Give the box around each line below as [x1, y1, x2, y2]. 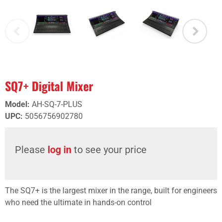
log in [48, 144, 71, 156]
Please [15, 144, 48, 156]
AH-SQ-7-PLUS [32, 100, 82, 109]
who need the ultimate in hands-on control [5, 198, 152, 207]
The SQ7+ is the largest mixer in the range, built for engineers [5, 186, 217, 195]
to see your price [71, 144, 147, 156]
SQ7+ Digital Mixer [5, 77, 93, 95]
